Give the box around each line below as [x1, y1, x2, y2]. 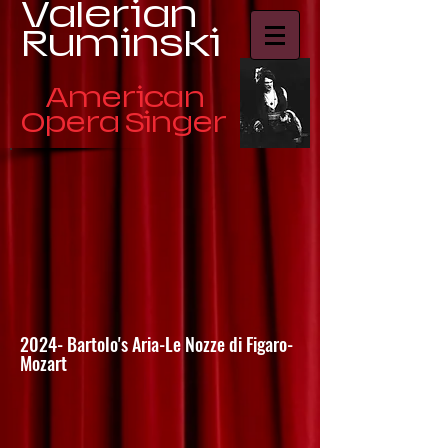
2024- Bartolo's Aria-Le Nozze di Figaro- [20, 331, 293, 357]
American [45, 82, 205, 113]
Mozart [20, 350, 67, 376]
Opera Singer [21, 107, 227, 138]
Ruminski [21, 23, 221, 64]
